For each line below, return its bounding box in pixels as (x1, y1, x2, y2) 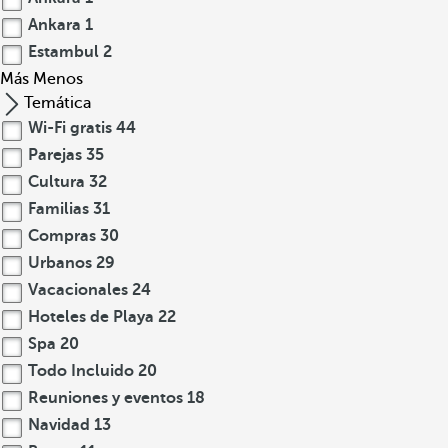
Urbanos (24, 254, 96, 272)
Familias (24, 200, 93, 218)
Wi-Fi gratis (24, 119, 116, 137)
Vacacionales (24, 281, 132, 299)
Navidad (24, 416, 94, 434)
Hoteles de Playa (24, 308, 158, 326)
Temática (24, 94, 91, 112)
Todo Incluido (24, 362, 138, 380)
